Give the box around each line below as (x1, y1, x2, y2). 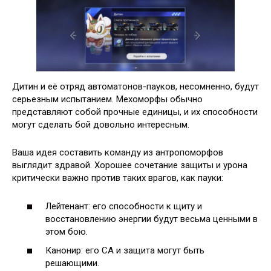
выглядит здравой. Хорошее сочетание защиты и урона (12, 160, 247, 171)
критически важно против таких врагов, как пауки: (12, 172, 223, 184)
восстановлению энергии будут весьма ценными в (45, 213, 258, 224)
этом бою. (45, 226, 88, 237)
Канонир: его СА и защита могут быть (45, 245, 204, 256)
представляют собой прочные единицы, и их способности (12, 106, 258, 118)
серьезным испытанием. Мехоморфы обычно (12, 94, 203, 105)
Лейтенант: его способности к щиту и (45, 200, 202, 212)
